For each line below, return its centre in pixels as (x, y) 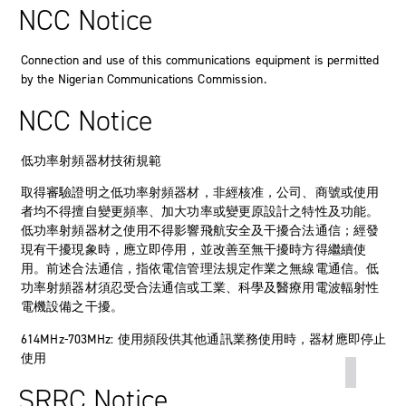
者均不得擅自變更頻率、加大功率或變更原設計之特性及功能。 (200, 211)
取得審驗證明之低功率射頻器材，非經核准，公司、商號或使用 (200, 192)
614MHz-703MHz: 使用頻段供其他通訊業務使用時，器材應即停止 (203, 339)
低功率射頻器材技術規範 (92, 160)
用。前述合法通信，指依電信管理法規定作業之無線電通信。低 (200, 268)
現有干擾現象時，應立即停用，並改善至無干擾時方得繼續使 (193, 249)
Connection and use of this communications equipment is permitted (200, 60)
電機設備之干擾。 (72, 306)
